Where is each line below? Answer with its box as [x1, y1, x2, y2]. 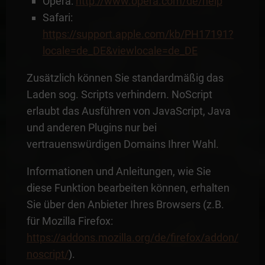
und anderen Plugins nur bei [26, 121, 157, 134]
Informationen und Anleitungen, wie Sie [26, 164, 211, 177]
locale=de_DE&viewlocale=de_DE [42, 44, 198, 57]
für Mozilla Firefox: [26, 214, 113, 227]
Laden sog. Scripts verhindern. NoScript [26, 88, 212, 101]
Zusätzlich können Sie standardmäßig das [26, 71, 224, 84]
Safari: [42, 11, 73, 24]
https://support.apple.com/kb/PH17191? [42, 27, 234, 40]
